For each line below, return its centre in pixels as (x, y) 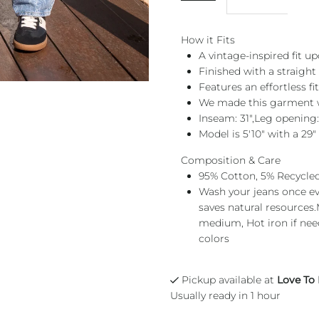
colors (214, 238)
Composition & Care (230, 160)
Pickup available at (229, 280)
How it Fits (208, 40)
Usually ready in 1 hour (225, 296)
